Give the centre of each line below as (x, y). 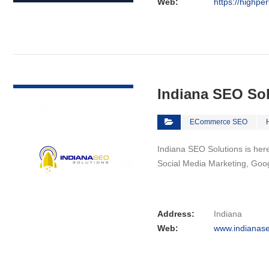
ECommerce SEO (219, 122)
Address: (176, 214)
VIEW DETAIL (73, 76)
